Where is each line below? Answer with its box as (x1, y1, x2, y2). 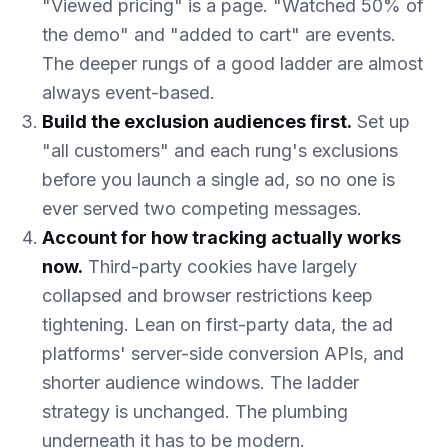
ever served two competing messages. (42, 197, 362, 219)
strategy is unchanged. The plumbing (42, 400, 348, 422)
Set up (352, 110, 410, 132)
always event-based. (42, 81, 215, 103)
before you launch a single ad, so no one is (42, 168, 395, 190)
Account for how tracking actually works (42, 226, 401, 248)
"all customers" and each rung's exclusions (42, 139, 398, 161)
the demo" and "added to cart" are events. (42, 23, 396, 45)
